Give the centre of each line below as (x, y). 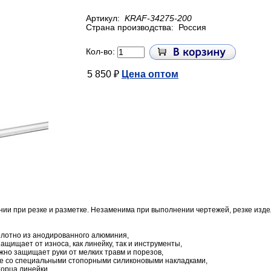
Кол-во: (102, 51)
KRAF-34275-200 (158, 18)
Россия (192, 28)
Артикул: (104, 18)
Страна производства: (131, 28)
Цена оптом (150, 74)
